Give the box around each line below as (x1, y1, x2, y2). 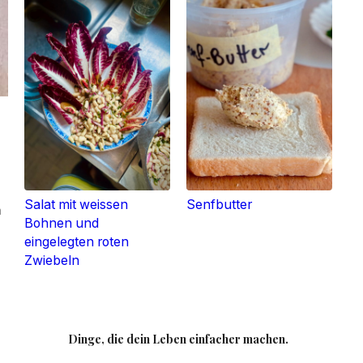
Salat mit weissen (23, 196, 128, 212)
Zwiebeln (23, 252, 79, 268)
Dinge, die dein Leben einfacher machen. (67, 331, 288, 347)
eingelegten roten (23, 233, 129, 250)
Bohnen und (23, 215, 99, 231)
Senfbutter (186, 196, 252, 212)
